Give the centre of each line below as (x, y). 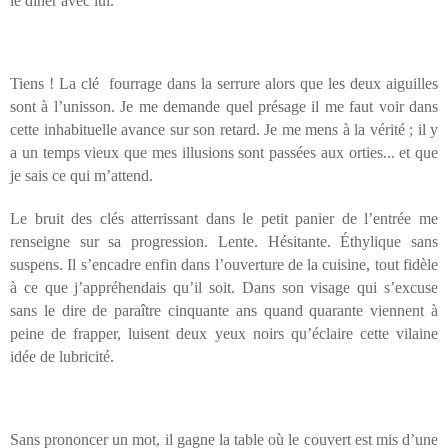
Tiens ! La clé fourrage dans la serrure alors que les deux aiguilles (224, 84)
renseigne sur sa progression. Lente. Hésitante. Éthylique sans (224, 242)
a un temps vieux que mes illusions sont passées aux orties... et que (224, 153)
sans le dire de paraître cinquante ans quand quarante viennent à (224, 311)
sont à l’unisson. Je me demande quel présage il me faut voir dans (224, 107)
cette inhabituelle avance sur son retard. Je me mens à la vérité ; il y (224, 130)
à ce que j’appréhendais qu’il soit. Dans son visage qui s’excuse (224, 288)
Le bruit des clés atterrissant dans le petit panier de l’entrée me (224, 219)
